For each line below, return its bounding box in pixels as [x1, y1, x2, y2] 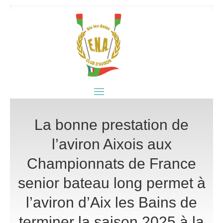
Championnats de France [27, 155, 196, 172]
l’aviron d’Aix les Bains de [26, 194, 197, 211]
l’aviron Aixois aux [51, 135, 172, 152]
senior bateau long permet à [17, 174, 206, 191]
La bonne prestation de [34, 116, 189, 133]
